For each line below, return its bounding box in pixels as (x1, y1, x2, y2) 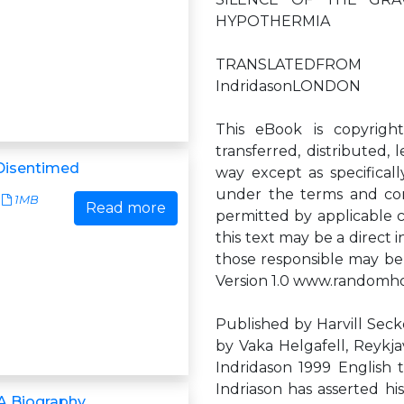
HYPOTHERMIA (216, 13, 330, 30)
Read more (86, 199, 166, 216)
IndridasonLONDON (216, 78, 361, 95)
